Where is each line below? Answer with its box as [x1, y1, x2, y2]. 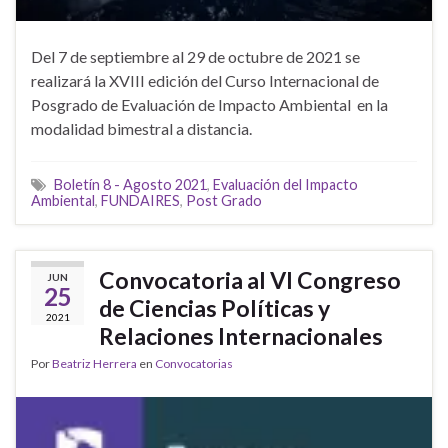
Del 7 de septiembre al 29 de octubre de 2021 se [31, 46, 360, 66]
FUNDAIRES [101, 191, 180, 209]
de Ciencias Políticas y [99, 293, 330, 322]
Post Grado [186, 191, 262, 209]
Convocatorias [155, 355, 233, 371]
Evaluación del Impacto [213, 175, 358, 193]
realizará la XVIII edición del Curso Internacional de [31, 70, 379, 90]
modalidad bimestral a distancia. [31, 118, 252, 138]
